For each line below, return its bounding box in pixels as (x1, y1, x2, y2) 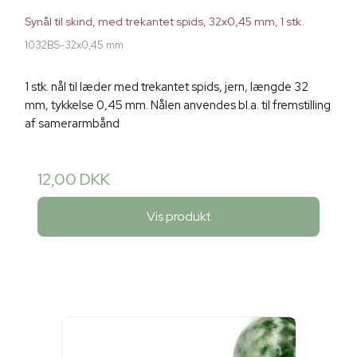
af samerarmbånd (25, 116, 120, 132)
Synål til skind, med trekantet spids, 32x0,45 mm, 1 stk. (25, 14, 304, 29)
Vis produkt (146, 207, 211, 225)
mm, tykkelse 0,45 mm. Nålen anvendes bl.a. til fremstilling (25, 97, 331, 114)
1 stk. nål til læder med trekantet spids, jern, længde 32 (25, 79, 308, 96)
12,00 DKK (37, 169, 110, 190)
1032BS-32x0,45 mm (25, 38, 124, 53)
